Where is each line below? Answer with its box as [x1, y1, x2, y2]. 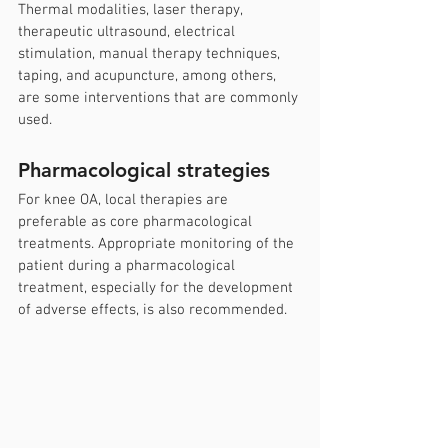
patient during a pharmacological [18, 257, 239, 276]
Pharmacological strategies [18, 158, 270, 183]
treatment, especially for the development [18, 279, 297, 298]
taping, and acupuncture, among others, [18, 67, 280, 86]
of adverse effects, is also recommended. [18, 301, 287, 320]
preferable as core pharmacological [18, 213, 256, 232]
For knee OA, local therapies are [18, 191, 232, 210]
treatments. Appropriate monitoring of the [18, 235, 298, 254]
